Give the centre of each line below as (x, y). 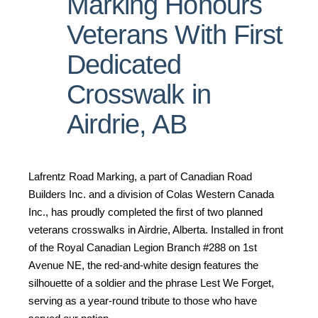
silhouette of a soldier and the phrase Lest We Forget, (151, 283)
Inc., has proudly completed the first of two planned (146, 212)
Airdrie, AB (127, 124)
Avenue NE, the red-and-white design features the (143, 265)
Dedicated (124, 65)
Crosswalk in (139, 94)
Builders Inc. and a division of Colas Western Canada (151, 194)
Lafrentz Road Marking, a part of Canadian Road (140, 176)
